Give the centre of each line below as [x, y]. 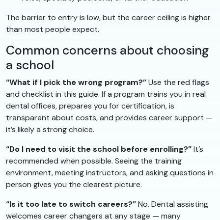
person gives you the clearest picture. [74, 184]
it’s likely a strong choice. [50, 129]
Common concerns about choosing [107, 50]
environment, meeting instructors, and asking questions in [110, 172]
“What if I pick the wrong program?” [76, 82]
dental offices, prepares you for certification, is [90, 106]
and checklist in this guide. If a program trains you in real [106, 94]
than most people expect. [53, 29]
